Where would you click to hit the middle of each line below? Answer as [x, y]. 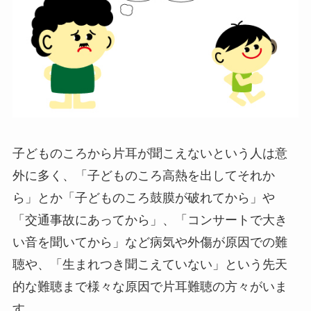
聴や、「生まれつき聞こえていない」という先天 [150, 264]
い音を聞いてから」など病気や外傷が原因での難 [150, 242]
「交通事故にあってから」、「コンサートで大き [150, 220]
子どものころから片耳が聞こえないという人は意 [150, 153]
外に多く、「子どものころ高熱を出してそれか [143, 175]
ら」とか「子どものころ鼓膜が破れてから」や [143, 197]
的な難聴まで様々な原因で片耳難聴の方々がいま [150, 286]
